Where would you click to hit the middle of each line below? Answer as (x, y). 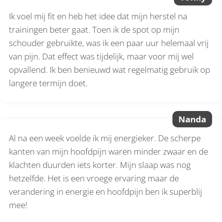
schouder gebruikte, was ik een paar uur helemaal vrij (109, 43)
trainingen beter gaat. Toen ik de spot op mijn (94, 29)
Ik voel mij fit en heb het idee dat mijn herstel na (98, 16)
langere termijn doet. (49, 83)
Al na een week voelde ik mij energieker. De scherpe (105, 138)
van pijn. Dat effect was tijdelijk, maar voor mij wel (102, 56)
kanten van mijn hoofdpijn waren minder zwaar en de (109, 151)
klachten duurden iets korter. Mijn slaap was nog (100, 165)
